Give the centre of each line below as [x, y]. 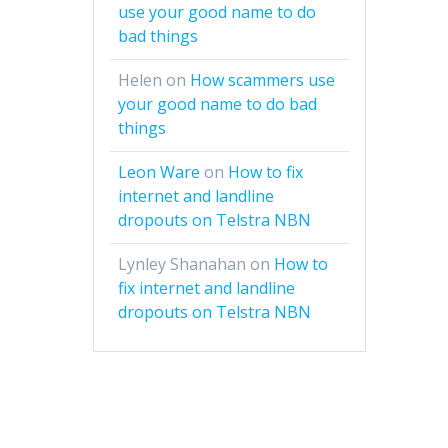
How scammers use [263, 80]
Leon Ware [159, 172]
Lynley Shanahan [182, 264]
